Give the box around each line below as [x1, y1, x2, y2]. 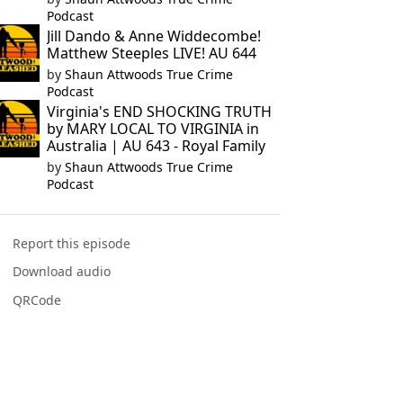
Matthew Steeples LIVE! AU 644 [46, 43, 256, 63]
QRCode [13, 291, 62, 309]
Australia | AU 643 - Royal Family [46, 136, 265, 156]
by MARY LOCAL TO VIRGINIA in [46, 119, 259, 139]
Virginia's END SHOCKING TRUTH [46, 102, 272, 121]
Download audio [13, 263, 112, 281]
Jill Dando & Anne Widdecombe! [46, 26, 261, 46]
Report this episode [13, 235, 131, 253]
